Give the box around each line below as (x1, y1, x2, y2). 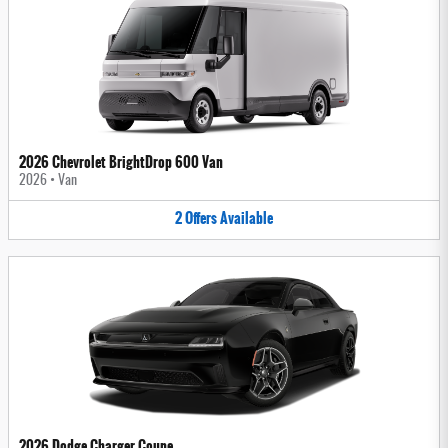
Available (220, 207, 273, 230)
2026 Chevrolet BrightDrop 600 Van (19, 151, 223, 174)
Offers (185, 207, 217, 230)
